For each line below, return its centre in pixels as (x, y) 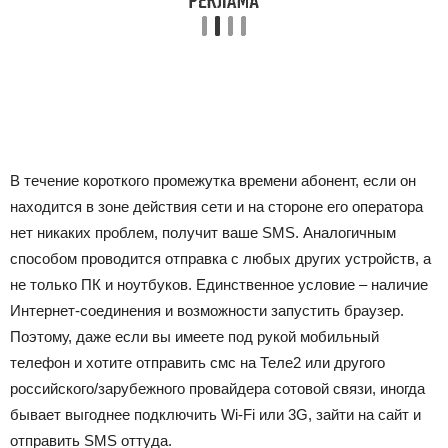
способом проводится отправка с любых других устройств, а (220, 258)
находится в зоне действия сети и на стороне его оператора (216, 206)
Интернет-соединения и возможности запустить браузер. (207, 310)
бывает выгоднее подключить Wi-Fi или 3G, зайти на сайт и (215, 414)
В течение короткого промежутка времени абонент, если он (213, 180)
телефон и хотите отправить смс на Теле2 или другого (197, 362)
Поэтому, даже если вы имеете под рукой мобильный (194, 336)
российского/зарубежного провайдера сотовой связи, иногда (217, 388)
